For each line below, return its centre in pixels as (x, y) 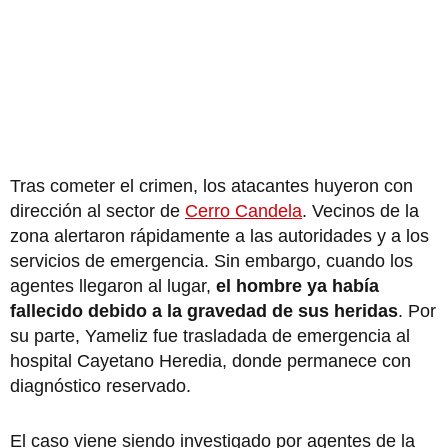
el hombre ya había (295, 285)
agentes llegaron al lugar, (110, 285)
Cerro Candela (243, 210)
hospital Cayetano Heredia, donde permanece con (210, 360)
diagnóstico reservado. (100, 385)
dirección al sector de (97, 210)
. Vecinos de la (360, 210)
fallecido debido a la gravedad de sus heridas (204, 310)
